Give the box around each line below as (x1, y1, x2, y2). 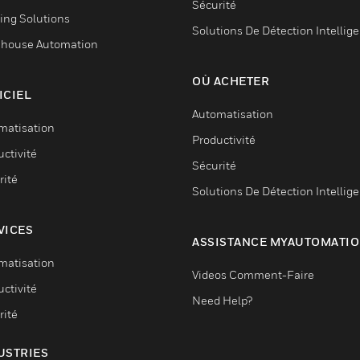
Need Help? (192, 293, 252, 307)
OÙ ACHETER (192, 74, 269, 88)
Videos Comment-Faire (192, 268, 314, 281)
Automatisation (192, 107, 273, 121)
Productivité (192, 133, 256, 146)
